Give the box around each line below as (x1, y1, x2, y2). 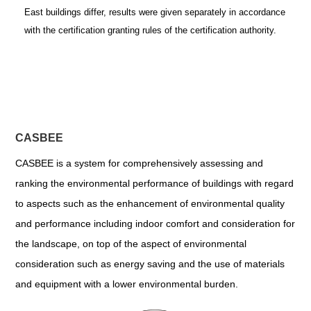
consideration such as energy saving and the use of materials (15, 258, 285, 270)
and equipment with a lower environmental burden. (15, 278, 239, 290)
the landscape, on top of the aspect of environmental (15, 238, 247, 250)
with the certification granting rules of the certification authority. (24, 25, 277, 36)
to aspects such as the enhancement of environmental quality (15, 198, 285, 210)
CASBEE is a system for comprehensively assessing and (15, 158, 264, 169)
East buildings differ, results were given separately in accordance (24, 7, 286, 18)
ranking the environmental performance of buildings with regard (15, 178, 294, 190)
